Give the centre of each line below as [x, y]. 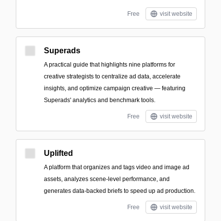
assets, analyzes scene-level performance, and [107, 179]
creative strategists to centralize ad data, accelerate [112, 76]
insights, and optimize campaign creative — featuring [115, 88]
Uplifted [58, 153]
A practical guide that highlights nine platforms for [110, 65]
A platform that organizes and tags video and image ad [117, 167]
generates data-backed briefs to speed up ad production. [120, 191]
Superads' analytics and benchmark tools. [100, 100]
